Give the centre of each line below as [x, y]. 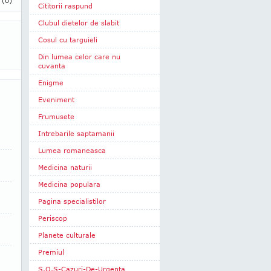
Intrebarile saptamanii [76, 133]
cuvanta [52, 66]
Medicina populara [69, 184]
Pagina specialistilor [72, 201]
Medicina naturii [65, 167]
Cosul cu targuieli [68, 40]
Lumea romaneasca [72, 150]
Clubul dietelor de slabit [79, 23]
